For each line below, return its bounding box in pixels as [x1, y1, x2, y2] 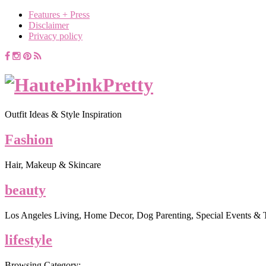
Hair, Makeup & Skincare [5, 159, 101, 170]
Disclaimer [28, 20, 69, 30]
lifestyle [5, 232, 52, 248]
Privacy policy [28, 31, 83, 41]
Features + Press [28, 9, 90, 20]
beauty [5, 182, 46, 198]
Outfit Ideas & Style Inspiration [5, 109, 122, 119]
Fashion [5, 131, 53, 147]
